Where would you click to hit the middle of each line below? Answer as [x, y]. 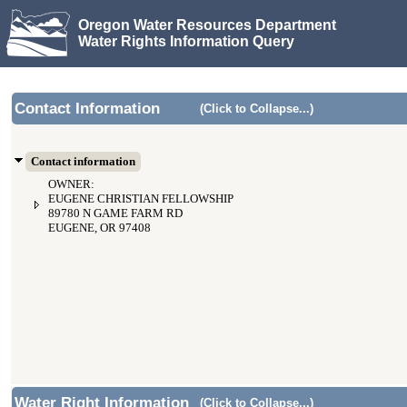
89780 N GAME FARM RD [115, 213]
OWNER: [71, 184]
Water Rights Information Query [186, 41]
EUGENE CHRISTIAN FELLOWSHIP [141, 199]
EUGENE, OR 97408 [99, 228]
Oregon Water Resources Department [207, 25]
